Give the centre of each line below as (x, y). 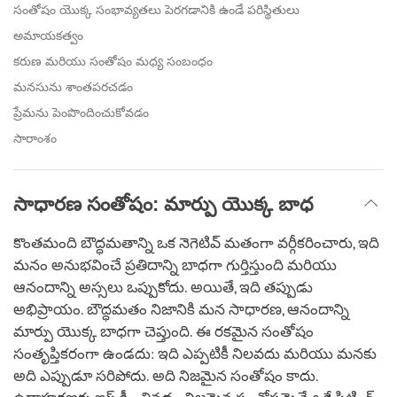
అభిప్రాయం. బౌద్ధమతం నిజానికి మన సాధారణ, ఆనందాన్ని (181, 310)
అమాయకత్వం (48, 35)
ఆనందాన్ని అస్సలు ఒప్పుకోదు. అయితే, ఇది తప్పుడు (163, 288)
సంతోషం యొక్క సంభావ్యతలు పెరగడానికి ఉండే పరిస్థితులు (156, 10)
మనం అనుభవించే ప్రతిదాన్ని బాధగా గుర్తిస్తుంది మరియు (175, 265)
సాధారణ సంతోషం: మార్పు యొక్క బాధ (163, 204)
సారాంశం (35, 138)
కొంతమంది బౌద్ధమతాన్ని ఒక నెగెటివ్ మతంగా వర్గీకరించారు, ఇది (196, 243)
